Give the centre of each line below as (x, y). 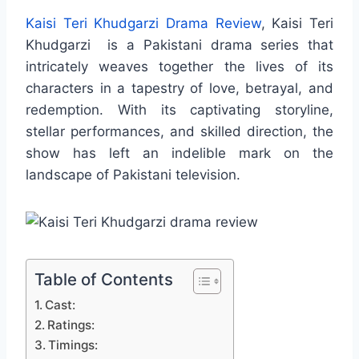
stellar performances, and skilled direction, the (179, 131)
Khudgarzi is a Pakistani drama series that (179, 44)
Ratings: (71, 325)
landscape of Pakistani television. (133, 174)
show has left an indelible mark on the (179, 153)
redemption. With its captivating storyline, (179, 109)
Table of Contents (104, 279)
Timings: (73, 345)
